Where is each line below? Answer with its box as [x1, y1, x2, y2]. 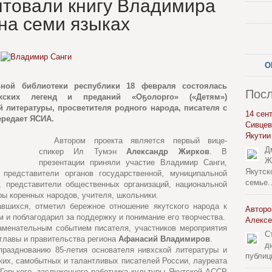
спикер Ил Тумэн [39, 147, 127, 156]
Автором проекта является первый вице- [54, 136, 227, 145]
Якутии [245, 131, 271, 140]
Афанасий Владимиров [118, 234, 210, 243]
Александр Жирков [126, 147, 209, 156]
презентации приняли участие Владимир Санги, [39, 158, 227, 167]
